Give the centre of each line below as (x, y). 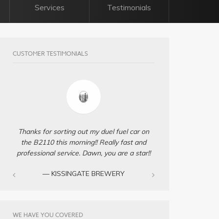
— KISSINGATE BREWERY (84, 173)
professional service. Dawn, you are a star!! (84, 153)
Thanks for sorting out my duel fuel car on (84, 131)
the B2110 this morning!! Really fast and (84, 142)
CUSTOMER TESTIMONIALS (51, 53)
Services (49, 7)
